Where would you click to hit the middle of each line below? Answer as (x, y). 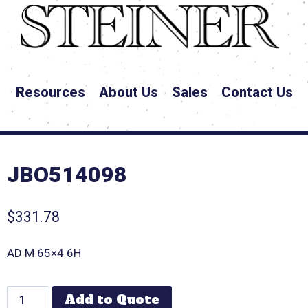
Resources (50, 92)
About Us (128, 92)
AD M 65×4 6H (44, 253)
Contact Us (257, 92)
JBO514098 (67, 175)
